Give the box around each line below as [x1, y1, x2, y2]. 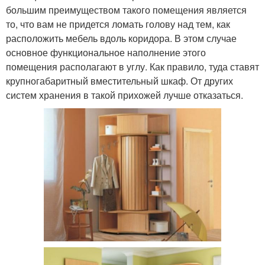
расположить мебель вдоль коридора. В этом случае [6, 31, 237, 46]
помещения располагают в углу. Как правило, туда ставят [6, 60, 259, 74]
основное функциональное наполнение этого [6, 46, 206, 60]
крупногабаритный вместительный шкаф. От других [6, 74, 233, 88]
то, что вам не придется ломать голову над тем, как [6, 17, 230, 31]
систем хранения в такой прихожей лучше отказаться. [6, 88, 243, 102]
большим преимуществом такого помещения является [6, 3, 247, 17]
